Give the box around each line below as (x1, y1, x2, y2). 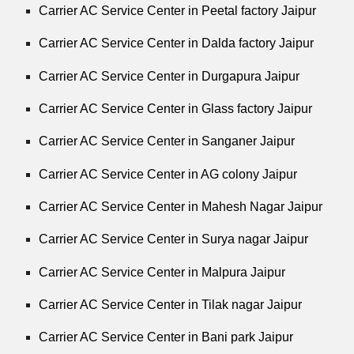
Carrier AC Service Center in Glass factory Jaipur (39, 101, 313, 115)
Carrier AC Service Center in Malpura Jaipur (39, 265, 286, 279)
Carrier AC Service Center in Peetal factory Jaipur (39, 3, 317, 17)
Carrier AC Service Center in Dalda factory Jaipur (39, 36, 314, 51)
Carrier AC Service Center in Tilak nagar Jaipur (39, 297, 303, 311)
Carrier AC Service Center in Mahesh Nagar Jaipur (39, 199, 323, 213)
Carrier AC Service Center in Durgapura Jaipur (39, 69, 300, 83)
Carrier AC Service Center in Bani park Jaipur (39, 330, 294, 345)
